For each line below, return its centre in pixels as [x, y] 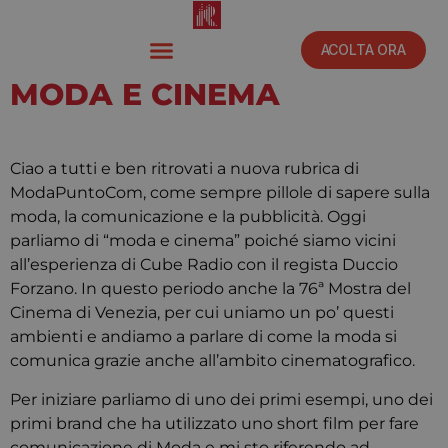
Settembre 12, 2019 [114, 123]
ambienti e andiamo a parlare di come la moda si [203, 336]
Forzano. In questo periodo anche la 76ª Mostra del [210, 288]
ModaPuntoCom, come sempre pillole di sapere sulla [220, 192]
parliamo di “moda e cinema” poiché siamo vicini [203, 240]
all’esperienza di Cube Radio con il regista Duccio [204, 264]
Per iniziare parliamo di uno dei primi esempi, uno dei [221, 399]
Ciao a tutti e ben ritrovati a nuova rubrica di [184, 168]
